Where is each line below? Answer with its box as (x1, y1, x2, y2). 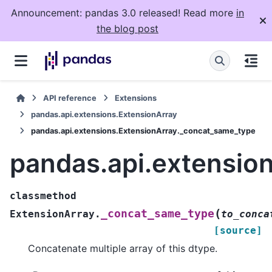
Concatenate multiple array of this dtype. (28, 242, 217, 254)
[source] (214, 224, 262, 236)
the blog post (97, 22, 158, 35)
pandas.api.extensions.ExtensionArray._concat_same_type (31, 126, 256, 135)
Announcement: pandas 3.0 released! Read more (11, 7, 236, 19)
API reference (43, 93, 97, 103)
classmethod (10, 189, 76, 202)
